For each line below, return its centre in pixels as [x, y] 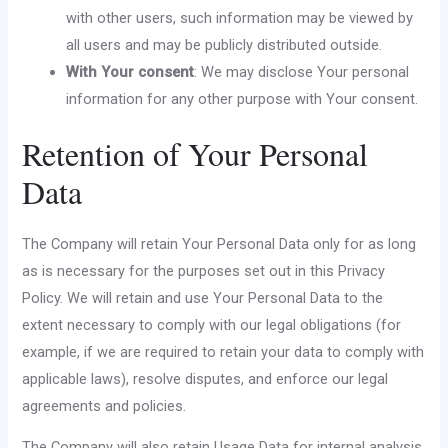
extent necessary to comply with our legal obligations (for [212, 324]
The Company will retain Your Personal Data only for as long [219, 243]
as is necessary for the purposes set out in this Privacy [204, 270]
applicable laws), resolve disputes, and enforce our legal [205, 378]
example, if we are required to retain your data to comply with [223, 351]
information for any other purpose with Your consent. [242, 99]
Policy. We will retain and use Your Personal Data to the [203, 297]
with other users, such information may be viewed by [240, 18]
